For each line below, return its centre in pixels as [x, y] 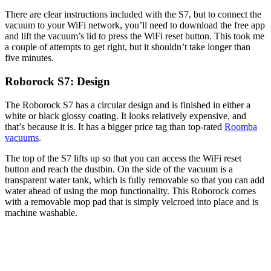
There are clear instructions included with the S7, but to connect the [133, 15]
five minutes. [31, 58]
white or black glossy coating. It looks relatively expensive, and [126, 116]
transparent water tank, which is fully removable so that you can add [135, 180]
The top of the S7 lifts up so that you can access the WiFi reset [123, 158]
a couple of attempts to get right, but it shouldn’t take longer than [128, 47]
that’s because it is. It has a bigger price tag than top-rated [115, 126]
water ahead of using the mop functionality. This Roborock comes [130, 191]
